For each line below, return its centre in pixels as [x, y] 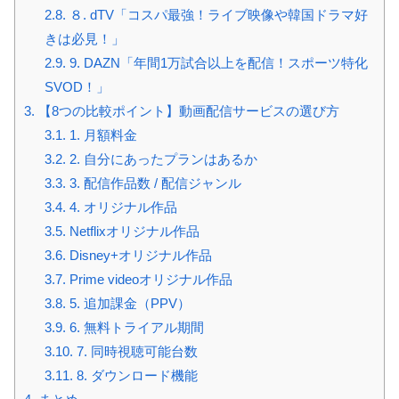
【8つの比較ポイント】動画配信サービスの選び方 [187, 110]
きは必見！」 [84, 38]
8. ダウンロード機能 [135, 375]
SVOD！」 [77, 86]
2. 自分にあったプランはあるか [161, 159]
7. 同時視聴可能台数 [135, 351]
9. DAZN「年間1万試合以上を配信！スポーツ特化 [216, 62]
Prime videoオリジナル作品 [149, 279]
